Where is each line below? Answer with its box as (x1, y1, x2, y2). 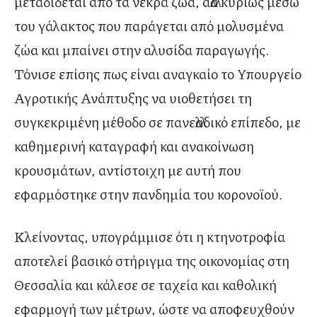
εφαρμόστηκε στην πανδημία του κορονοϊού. (14, 184, 283, 204)
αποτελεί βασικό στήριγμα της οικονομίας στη (14, 250, 289, 271)
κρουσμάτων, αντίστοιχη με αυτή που (14, 160, 241, 180)
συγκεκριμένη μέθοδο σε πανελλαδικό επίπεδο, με (14, 112, 301, 132)
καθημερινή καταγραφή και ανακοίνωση (14, 136, 254, 156)
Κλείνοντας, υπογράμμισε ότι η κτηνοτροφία (14, 226, 285, 247)
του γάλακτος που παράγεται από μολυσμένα (14, 16, 284, 36)
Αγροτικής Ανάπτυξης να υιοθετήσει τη (14, 88, 252, 108)
